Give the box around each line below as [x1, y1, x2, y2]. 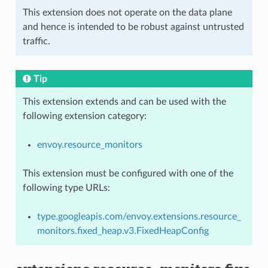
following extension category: [22, 111, 147, 121]
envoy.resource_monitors [36, 139, 142, 150]
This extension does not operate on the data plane [22, 7, 232, 17]
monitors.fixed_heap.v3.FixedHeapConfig [36, 226, 209, 236]
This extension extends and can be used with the [22, 96, 226, 106]
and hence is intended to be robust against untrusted [22, 22, 244, 32]
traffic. [22, 36, 50, 46]
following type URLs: [22, 182, 110, 193]
